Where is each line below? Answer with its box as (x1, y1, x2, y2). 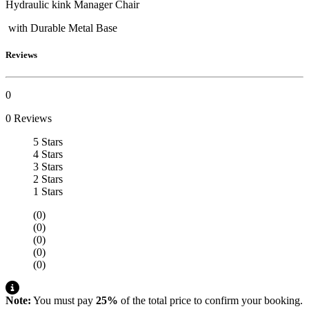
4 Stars (33, 148, 63, 160)
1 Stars (33, 185, 63, 197)
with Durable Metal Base (6, 22, 117, 34)
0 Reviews (6, 112, 52, 124)
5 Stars (33, 135, 63, 148)
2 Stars (33, 172, 63, 185)
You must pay (31, 294, 96, 306)
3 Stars (33, 160, 63, 172)
